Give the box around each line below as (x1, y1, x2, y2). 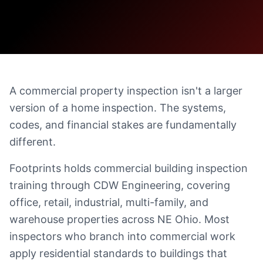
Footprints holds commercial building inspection (9, 162, 248, 174)
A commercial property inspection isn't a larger (9, 85, 242, 97)
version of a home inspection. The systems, (9, 102, 226, 114)
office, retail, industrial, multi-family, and (9, 196, 208, 208)
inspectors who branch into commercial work (9, 230, 235, 242)
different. (9, 136, 56, 148)
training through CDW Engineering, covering (9, 179, 230, 191)
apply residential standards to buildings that (9, 247, 227, 259)
